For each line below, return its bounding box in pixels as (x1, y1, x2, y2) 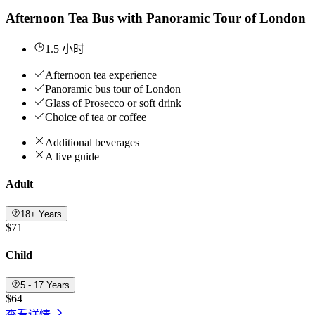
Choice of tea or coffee (45, 111, 146, 124)
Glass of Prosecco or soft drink (45, 97, 181, 110)
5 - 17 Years (20, 279, 70, 290)
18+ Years (20, 208, 63, 219)
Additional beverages (45, 136, 139, 149)
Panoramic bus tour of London (45, 83, 181, 96)
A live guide (45, 150, 99, 163)
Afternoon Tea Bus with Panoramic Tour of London (6, 11, 306, 26)
